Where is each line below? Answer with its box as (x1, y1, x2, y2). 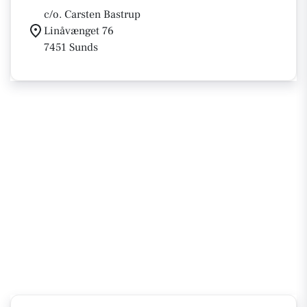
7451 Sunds (44, 40, 98, 54)
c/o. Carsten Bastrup (44, 8, 140, 21)
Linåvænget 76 (44, 24, 114, 38)
